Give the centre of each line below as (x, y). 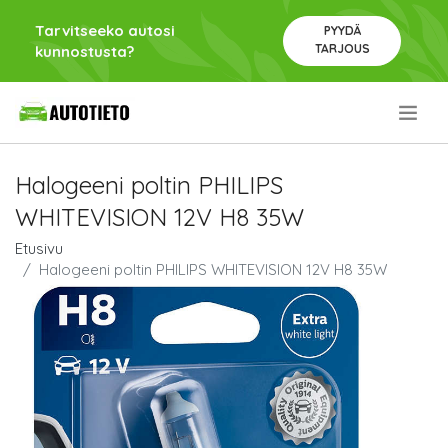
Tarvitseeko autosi (105, 30)
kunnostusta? (84, 51)
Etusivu (39, 249)
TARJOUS (342, 48)
